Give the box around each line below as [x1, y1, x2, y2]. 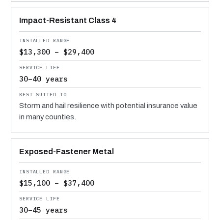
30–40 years [19, 74, 68, 83]
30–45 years [19, 205, 68, 215]
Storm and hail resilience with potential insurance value [19, 101, 197, 110]
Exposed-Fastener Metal [19, 147, 114, 156]
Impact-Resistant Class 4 [19, 16, 116, 25]
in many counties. [19, 112, 76, 121]
